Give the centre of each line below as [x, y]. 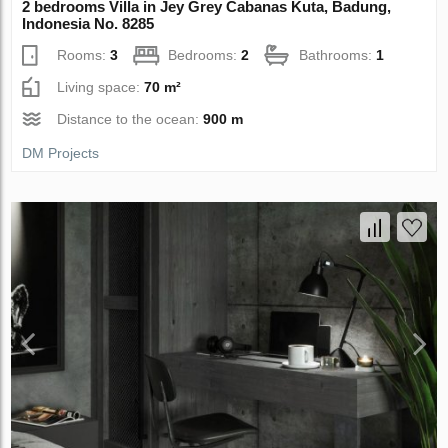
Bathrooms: [338, 54]
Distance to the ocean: [130, 118]
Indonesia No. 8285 [88, 23]
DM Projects [61, 152]
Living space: [101, 86]
